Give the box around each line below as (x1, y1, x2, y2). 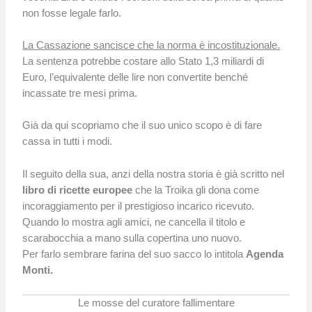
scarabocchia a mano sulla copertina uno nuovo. (22, 232, 242, 244)
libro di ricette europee (22, 184, 133, 196)
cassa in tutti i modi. (22, 136, 113, 148)
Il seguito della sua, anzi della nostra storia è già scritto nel (22, 168, 285, 180)
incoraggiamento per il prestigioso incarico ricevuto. (22, 200, 255, 212)
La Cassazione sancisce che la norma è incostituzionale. (22, 40, 281, 52)
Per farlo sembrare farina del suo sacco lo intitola (22, 248, 247, 260)
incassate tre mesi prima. (22, 88, 138, 100)
